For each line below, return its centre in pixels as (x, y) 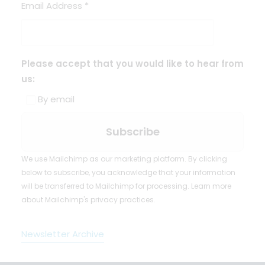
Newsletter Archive (63, 234)
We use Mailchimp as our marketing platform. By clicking (124, 159)
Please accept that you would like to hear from (132, 64)
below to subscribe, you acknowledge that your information (128, 172)
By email (55, 99)
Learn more (211, 186)
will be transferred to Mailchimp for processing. (106, 186)
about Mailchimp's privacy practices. (88, 200)
